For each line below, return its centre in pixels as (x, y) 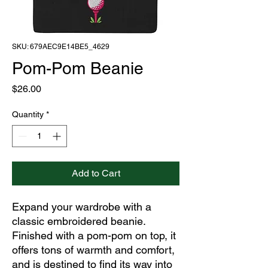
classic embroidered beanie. (79, 221)
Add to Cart (96, 173)
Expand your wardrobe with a (82, 206)
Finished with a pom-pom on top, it (94, 235)
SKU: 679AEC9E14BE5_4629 (61, 46)
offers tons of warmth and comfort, (93, 249)
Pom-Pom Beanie (78, 68)
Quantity (28, 114)
